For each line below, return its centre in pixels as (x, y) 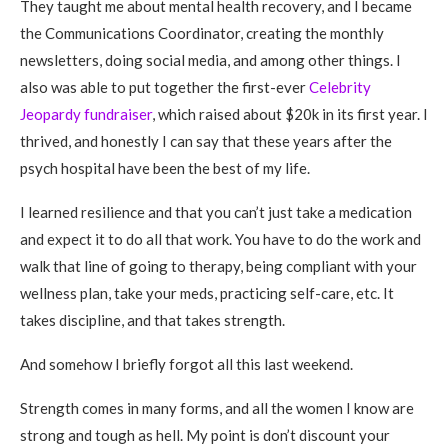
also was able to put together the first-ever (164, 87)
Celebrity (340, 87)
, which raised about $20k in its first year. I (290, 114)
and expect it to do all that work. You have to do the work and (220, 239)
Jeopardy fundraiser (86, 114)
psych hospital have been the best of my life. (165, 168)
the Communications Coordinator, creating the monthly (202, 33)
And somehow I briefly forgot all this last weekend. (186, 364)
